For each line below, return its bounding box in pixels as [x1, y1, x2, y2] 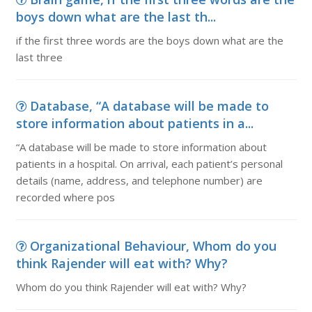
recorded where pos [15, 190, 115, 204]
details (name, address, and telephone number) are [15, 173, 263, 187]
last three [15, 50, 63, 64]
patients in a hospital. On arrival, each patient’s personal [15, 157, 283, 171]
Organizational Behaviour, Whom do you [29, 237, 276, 254]
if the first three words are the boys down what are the [15, 33, 283, 47]
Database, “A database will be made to [29, 97, 269, 114]
